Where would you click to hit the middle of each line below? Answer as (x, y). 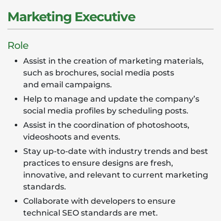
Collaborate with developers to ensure (99, 201)
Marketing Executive (71, 17)
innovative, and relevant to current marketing (116, 175)
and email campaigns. (68, 85)
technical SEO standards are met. (91, 213)
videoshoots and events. (72, 137)
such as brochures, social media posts (99, 73)
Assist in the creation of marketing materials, (113, 61)
